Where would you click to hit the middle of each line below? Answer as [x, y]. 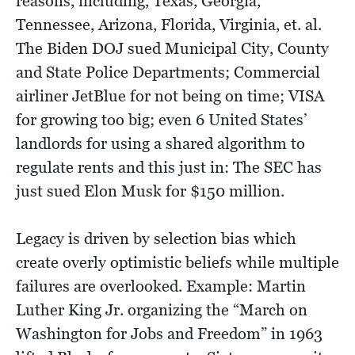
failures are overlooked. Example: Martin [161, 286]
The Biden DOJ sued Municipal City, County [172, 48]
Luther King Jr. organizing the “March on [162, 309]
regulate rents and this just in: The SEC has [169, 167]
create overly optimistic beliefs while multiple [177, 262]
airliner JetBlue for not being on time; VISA [170, 95]
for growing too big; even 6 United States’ [162, 119]
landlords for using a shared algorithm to [160, 143]
